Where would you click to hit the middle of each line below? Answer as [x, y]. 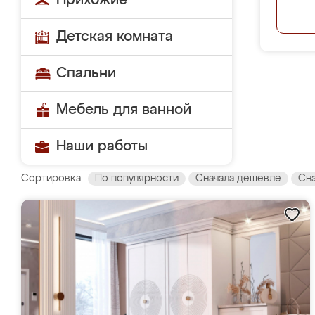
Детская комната [115, 37]
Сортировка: [52, 179]
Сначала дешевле [238, 179]
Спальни [86, 73]
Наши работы [102, 146]
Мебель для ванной [124, 110]
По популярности [137, 179]
